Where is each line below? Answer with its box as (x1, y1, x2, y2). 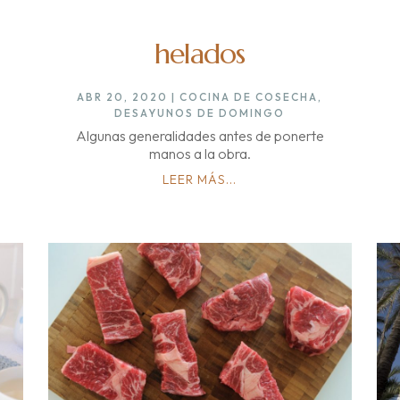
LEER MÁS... (162, 171, 237, 188)
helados (154, 36, 246, 72)
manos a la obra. (148, 145, 251, 163)
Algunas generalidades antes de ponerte (75, 127, 324, 146)
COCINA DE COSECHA (179, 90, 319, 104)
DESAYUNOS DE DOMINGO (114, 106, 286, 121)
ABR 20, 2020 (77, 90, 169, 104)
